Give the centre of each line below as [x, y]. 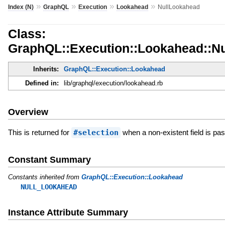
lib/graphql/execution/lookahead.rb [113, 83]
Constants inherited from [44, 177]
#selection [96, 132]
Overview [28, 112]
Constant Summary [49, 159]
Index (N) [21, 7]
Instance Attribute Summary [68, 213]
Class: [27, 33]
